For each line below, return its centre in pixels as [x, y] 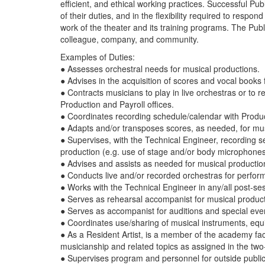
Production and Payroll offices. [118, 104]
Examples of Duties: [99, 57]
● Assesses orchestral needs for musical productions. [161, 69]
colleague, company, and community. [131, 39]
